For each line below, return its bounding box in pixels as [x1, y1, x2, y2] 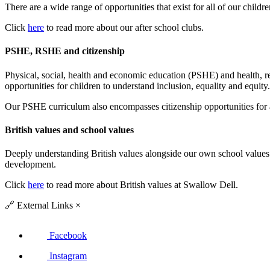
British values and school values [5, 124, 134, 135]
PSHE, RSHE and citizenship [5, 46, 125, 57]
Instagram [49, 251, 87, 262]
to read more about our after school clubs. [44, 22, 204, 33]
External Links [14, 200, 73, 211]
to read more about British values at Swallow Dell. [44, 180, 238, 190]
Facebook [49, 230, 87, 241]
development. [5, 159, 56, 170]
